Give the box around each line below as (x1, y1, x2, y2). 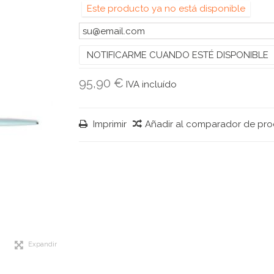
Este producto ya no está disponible (87, 3, 245, 14)
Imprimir (91, 119, 127, 130)
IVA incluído (126, 79, 177, 90)
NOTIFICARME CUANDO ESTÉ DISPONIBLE (87, 50, 268, 61)
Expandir (28, 240, 57, 248)
